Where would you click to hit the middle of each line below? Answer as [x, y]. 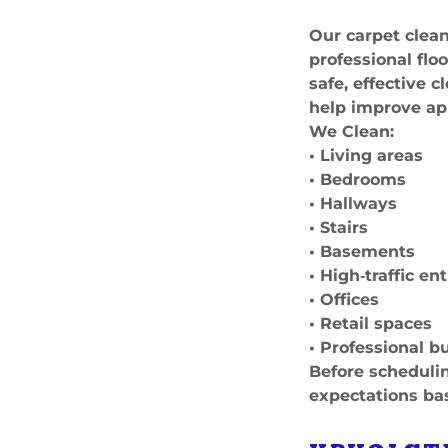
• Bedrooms [358, 179]
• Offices [344, 299]
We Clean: [352, 131]
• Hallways [353, 203]
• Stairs [339, 227]
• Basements [362, 251]
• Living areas [366, 155]
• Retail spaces [371, 323]
